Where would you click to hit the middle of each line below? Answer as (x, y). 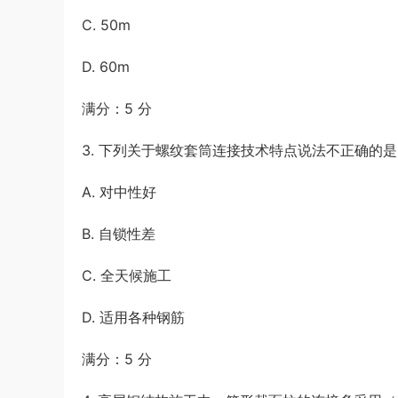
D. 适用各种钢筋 (133, 317)
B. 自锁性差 (119, 234)
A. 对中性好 (119, 192)
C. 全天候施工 (127, 275)
